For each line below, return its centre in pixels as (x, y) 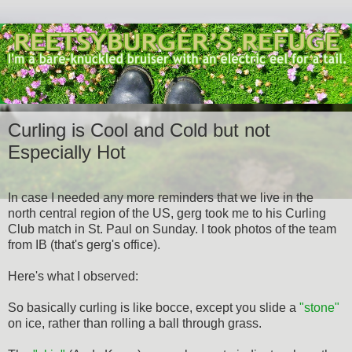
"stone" (319, 307)
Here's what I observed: (73, 276)
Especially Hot (67, 152)
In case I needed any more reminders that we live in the (161, 197)
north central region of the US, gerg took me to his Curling (167, 213)
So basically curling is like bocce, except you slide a (154, 307)
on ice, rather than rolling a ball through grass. (135, 323)
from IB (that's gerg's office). (84, 244)
